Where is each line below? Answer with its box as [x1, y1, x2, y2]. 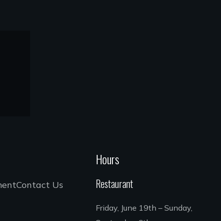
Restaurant [96, 176, 134, 191]
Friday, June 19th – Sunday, [96, 202, 193, 213]
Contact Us [16, 179, 64, 190]
